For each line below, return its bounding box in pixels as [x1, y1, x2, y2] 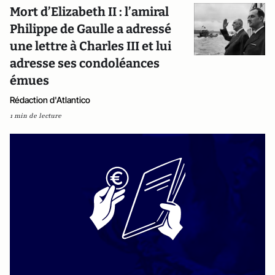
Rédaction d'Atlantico [10, 95, 90, 105]
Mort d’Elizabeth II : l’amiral [10, 4, 169, 19]
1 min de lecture [10, 111, 61, 120]
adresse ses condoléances [10, 56, 160, 71]
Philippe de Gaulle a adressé [10, 21, 171, 36]
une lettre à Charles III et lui [10, 39, 171, 53]
